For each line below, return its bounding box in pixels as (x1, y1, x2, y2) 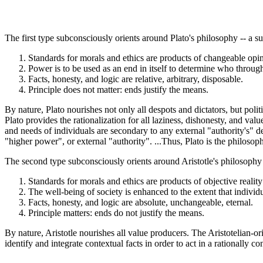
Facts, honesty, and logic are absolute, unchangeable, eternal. (28, 197, 253, 208)
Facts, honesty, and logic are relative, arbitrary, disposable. (28, 74, 243, 85)
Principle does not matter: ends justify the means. (28, 85, 208, 95)
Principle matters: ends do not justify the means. (28, 208, 204, 218)
